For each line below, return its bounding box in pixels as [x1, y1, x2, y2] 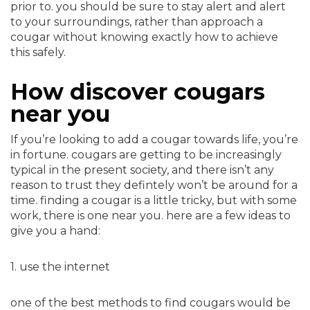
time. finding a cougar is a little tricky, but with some [10, 194, 297, 207]
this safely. [10, 46, 66, 59]
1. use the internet [10, 260, 110, 273]
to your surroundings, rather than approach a [10, 15, 263, 28]
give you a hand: [10, 224, 100, 237]
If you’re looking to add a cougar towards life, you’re [10, 133, 298, 146]
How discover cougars [10, 78, 265, 105]
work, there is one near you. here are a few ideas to [10, 209, 291, 222]
